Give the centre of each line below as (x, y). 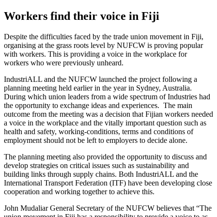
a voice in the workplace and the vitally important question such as (105, 123)
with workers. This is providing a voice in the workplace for (95, 54)
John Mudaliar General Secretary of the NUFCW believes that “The (108, 208)
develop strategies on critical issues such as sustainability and (96, 165)
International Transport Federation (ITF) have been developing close (108, 183)
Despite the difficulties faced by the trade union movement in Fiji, (104, 36)
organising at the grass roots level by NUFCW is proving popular (103, 45)
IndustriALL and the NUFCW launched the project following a (101, 79)
